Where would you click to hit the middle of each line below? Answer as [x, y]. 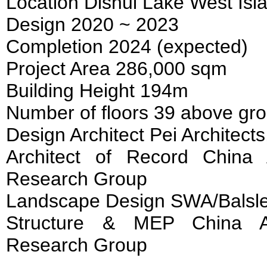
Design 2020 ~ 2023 [92, 24]
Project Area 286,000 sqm [117, 68]
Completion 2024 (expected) [127, 46]
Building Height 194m [97, 90]
